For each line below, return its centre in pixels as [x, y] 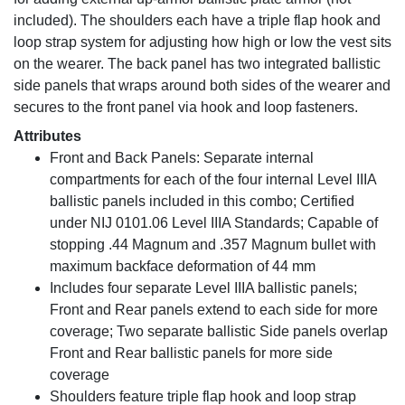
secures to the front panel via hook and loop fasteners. [186, 107]
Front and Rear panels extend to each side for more [214, 309]
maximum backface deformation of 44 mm [183, 266]
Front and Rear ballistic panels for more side [191, 353]
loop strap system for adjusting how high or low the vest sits [202, 42]
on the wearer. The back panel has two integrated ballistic [197, 63]
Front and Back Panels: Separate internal [182, 157]
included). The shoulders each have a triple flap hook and [197, 20]
